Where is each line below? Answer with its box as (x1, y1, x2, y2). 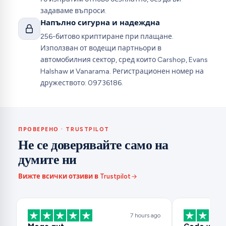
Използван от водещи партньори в (40, 43, 161, 52)
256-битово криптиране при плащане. (40, 32, 174, 41)
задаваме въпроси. (40, 6, 106, 15)
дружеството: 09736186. (40, 78, 123, 87)
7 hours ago (130, 211, 161, 219)
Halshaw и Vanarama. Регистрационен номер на (40, 67, 204, 76)
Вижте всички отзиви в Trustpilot (18, 173, 131, 181)
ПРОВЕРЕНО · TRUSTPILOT (18, 126, 109, 133)
